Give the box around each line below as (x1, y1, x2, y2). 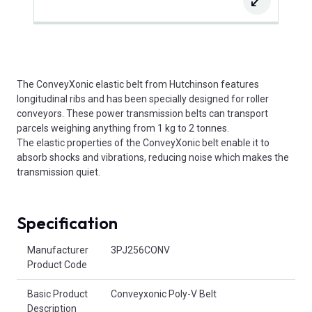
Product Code (27, 258, 87, 270)
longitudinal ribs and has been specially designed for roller (17, 93, 269, 104)
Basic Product (27, 288, 88, 299)
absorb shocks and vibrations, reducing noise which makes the (17, 151, 289, 163)
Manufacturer (27, 244, 88, 256)
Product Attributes (16, 236, 97, 248)
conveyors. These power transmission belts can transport (17, 107, 268, 119)
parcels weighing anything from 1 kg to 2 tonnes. (17, 122, 229, 134)
